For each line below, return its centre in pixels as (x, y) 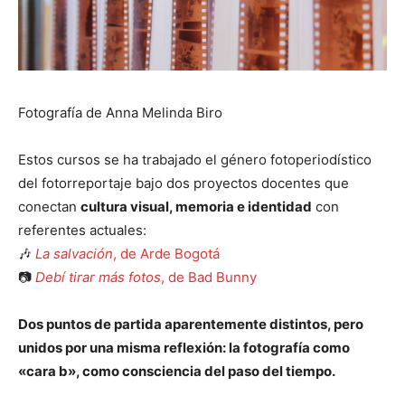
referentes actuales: (82, 231)
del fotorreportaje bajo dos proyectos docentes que (184, 184)
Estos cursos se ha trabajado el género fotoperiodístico (195, 160)
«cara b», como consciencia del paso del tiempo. (177, 372)
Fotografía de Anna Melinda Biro (120, 113)
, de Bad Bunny (209, 278)
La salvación (74, 254)
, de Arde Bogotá (166, 254)
